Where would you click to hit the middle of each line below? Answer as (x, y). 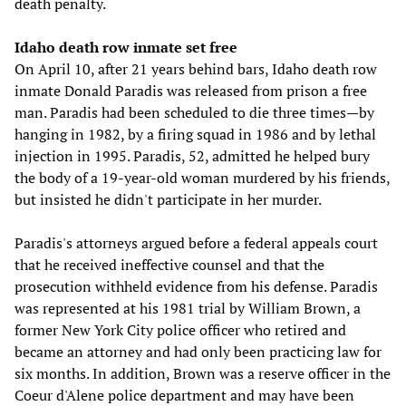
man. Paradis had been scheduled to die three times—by (194, 113)
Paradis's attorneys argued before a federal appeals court (196, 243)
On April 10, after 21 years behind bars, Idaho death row (196, 69)
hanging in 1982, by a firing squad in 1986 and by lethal (195, 135)
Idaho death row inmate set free (126, 48)
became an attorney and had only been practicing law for (198, 352)
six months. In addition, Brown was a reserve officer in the (203, 374)
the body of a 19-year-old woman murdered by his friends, (202, 178)
